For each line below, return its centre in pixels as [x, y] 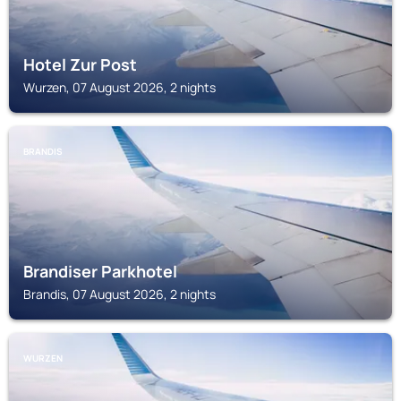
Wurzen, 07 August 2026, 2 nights [119, 87]
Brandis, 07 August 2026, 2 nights [119, 294]
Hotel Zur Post [80, 64]
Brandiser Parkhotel [100, 271]
